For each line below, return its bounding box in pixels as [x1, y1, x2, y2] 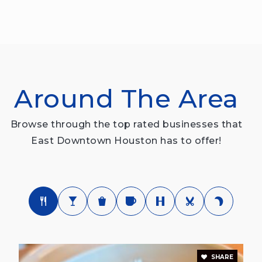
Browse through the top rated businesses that [10, 118, 243, 130]
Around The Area [14, 82, 239, 114]
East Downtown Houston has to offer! [31, 135, 222, 146]
